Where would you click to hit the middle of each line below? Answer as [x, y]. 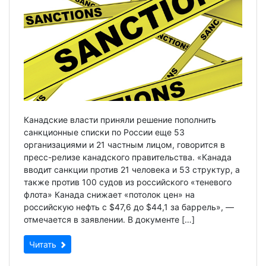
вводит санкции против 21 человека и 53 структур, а [132, 169]
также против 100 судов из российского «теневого [128, 182]
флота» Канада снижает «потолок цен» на [109, 194]
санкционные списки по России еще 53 [104, 132]
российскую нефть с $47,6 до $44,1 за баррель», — [129, 207]
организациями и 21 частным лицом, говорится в [124, 144]
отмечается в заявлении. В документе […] [109, 219]
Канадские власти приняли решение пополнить [120, 119]
